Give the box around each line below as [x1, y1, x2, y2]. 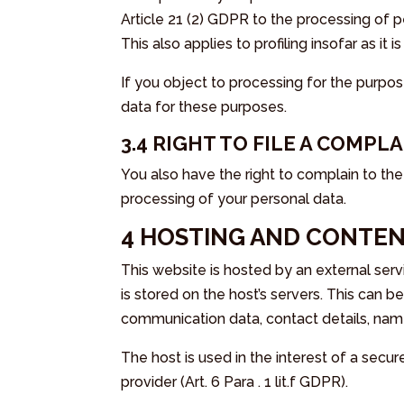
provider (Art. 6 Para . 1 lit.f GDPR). [121, 372, 349, 390]
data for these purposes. [121, 97, 288, 115]
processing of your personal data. [121, 189, 347, 207]
